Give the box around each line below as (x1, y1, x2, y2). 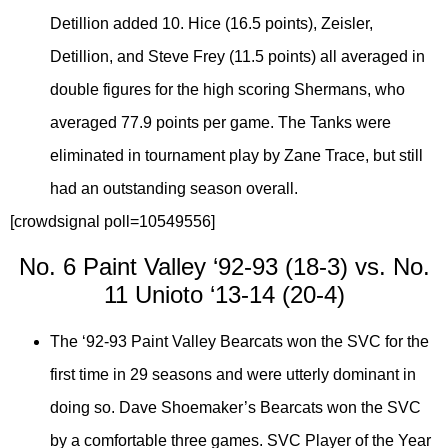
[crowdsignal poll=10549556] (10, 213, 215, 231)
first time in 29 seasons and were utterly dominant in (50, 365, 416, 383)
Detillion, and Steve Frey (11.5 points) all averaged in (50, 48, 425, 66)
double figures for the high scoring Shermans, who (50, 81, 405, 99)
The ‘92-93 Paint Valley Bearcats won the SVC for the (50, 332, 429, 350)
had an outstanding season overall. (50, 180, 298, 198)
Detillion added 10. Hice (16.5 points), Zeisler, (50, 15, 373, 33)
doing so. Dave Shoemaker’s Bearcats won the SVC (50, 398, 421, 416)
